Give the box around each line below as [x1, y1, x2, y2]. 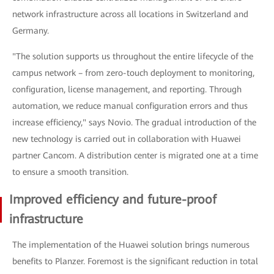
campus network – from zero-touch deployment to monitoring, [12, 67, 254, 78]
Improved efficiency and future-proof [9, 191, 217, 207]
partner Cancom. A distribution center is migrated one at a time [12, 150, 258, 160]
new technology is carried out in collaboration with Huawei [12, 133, 241, 144]
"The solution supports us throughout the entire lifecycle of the [12, 51, 253, 61]
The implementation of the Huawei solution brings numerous [12, 239, 250, 250]
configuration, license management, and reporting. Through [12, 84, 242, 94]
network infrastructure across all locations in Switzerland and [12, 9, 248, 19]
